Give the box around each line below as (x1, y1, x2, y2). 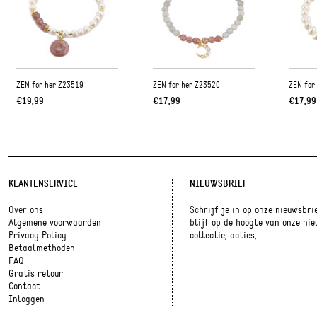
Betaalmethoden (8, 242, 75, 255)
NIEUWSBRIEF (189, 178, 248, 190)
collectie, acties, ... (189, 229, 266, 243)
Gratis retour (8, 267, 63, 281)
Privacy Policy (8, 229, 67, 243)
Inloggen (8, 293, 45, 306)
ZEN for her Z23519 (16, 79, 83, 91)
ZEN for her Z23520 (152, 79, 220, 91)
